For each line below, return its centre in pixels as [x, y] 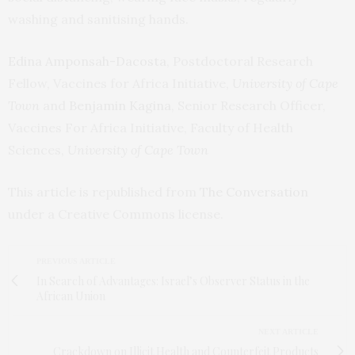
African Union [71, 296]
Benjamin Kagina [120, 105]
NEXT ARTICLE [288, 331]
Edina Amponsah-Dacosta [87, 61]
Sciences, [38, 149]
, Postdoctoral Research [240, 61]
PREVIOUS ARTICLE [76, 261]
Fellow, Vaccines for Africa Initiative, [120, 83]
